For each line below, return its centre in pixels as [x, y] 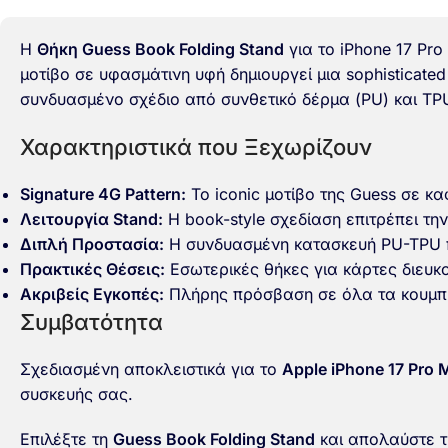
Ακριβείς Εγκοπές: [92, 294]
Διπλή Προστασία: [92, 244]
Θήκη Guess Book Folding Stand [160, 49]
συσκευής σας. [76, 394]
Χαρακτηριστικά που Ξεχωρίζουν [196, 147]
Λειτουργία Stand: [91, 219]
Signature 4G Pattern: [103, 194]
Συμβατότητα [91, 322]
